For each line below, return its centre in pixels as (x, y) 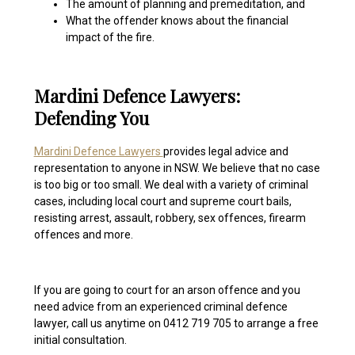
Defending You (91, 118)
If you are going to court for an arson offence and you (167, 290)
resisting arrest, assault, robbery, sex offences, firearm (170, 218)
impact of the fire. (110, 38)
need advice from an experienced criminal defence (160, 307)
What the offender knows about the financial (177, 21)
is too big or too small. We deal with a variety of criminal (171, 185)
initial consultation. (80, 340)
